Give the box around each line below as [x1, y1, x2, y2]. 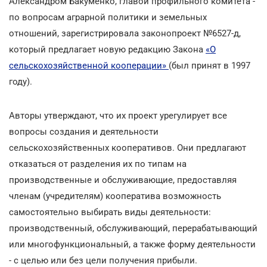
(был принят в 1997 [169, 60, 250, 71]
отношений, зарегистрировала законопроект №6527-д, [9, 27, 241, 39]
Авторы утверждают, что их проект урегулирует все [9, 110, 227, 121]
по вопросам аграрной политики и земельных [9, 11, 207, 23]
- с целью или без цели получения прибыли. [9, 254, 197, 266]
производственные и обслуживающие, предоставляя [9, 174, 237, 185]
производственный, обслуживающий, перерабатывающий [9, 222, 257, 234]
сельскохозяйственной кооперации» [9, 60, 169, 71]
